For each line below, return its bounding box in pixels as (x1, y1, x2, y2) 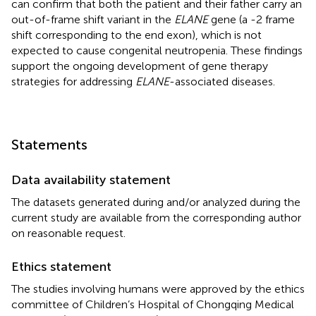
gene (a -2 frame (208, 12, 295, 26)
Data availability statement (11, 171, 171, 188)
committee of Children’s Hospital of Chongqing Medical (11, 297, 294, 311)
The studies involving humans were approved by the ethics (11, 281, 305, 296)
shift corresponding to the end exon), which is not (11, 28, 262, 42)
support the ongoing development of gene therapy (11, 59, 268, 73)
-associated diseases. (169, 74, 275, 88)
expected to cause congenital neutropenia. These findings (11, 43, 303, 57)
